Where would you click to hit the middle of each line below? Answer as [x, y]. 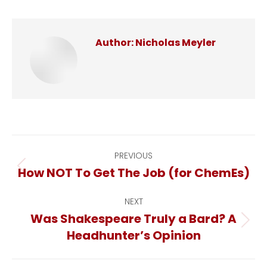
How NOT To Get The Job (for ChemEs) [133, 173]
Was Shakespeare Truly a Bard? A [133, 219]
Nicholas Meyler [175, 43]
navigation [75, 181]
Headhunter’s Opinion [133, 235]
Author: [114, 43]
